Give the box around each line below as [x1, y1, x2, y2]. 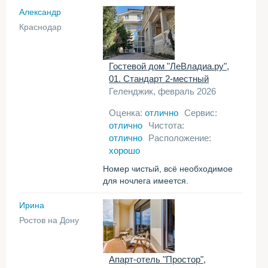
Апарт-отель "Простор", [109, 254, 206, 264]
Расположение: [148, 133, 211, 143]
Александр [19, 7, 61, 17]
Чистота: [148, 120, 184, 130]
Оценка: [109, 108, 145, 118]
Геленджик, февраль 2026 [109, 86, 216, 96]
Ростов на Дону [19, 215, 79, 225]
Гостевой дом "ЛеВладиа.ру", [109, 61, 229, 71]
